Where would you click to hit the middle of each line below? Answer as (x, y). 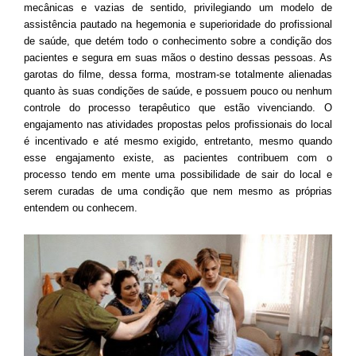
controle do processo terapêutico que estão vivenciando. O (178, 107)
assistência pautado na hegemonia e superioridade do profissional (178, 24)
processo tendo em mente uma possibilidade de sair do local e (178, 174)
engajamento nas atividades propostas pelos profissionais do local (178, 124)
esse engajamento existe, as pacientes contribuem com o (178, 157)
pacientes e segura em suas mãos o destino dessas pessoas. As (178, 57)
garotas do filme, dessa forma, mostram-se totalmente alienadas (178, 74)
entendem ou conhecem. (81, 207)
